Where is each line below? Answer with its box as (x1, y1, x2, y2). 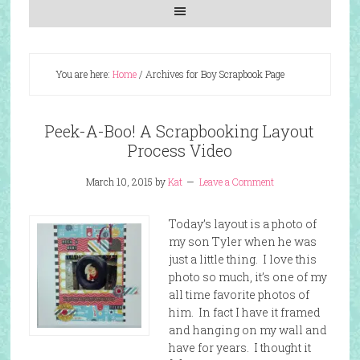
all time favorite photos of (168, 287, 309, 302)
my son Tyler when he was (168, 234, 317, 249)
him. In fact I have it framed (168, 305, 321, 320)
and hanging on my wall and (168, 322, 327, 337)
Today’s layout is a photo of (168, 216, 317, 231)
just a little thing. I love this (168, 252, 317, 267)
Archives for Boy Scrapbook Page (142, 67, 284, 80)
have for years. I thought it (168, 340, 311, 355)
